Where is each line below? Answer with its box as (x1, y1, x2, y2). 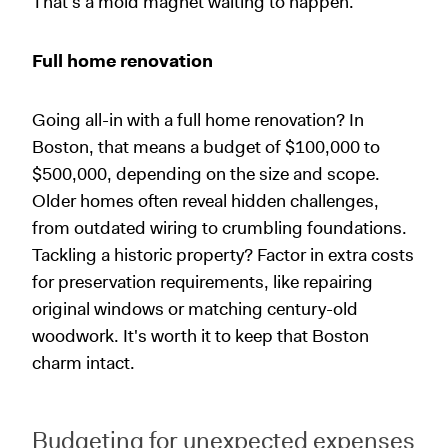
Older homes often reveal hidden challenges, (32, 188, 379, 213)
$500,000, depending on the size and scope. (32, 161, 380, 186)
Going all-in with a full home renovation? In (32, 107, 364, 132)
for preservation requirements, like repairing (32, 269, 373, 294)
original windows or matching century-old (32, 296, 358, 321)
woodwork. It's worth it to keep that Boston (32, 323, 369, 348)
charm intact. (32, 350, 135, 375)
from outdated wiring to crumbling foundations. (32, 215, 407, 240)
